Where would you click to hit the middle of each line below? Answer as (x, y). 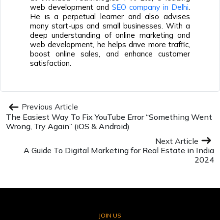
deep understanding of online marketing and (110, 35)
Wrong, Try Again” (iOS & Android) (68, 126)
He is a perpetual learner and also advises (110, 16)
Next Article (177, 141)
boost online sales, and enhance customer (110, 54)
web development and (71, 7)
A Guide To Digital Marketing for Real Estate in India (119, 150)
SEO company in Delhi (150, 7)
